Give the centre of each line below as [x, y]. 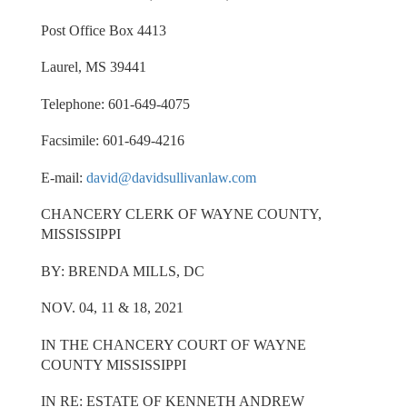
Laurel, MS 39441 [93, 67]
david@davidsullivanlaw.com [171, 177]
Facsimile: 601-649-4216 [112, 141]
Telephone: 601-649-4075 [115, 104]
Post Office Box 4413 [103, 30]
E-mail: [63, 177]
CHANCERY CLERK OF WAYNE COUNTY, [181, 214]
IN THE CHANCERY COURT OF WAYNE [173, 344]
